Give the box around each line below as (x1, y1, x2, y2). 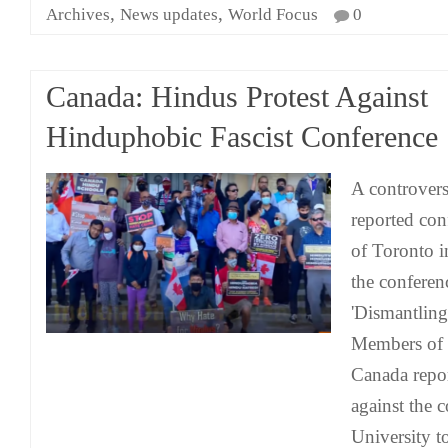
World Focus (228, 5, 318, 24)
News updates (120, 5, 218, 24)
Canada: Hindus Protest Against (46, 81, 428, 113)
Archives (46, 5, 110, 24)
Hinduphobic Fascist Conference (46, 121, 438, 153)
